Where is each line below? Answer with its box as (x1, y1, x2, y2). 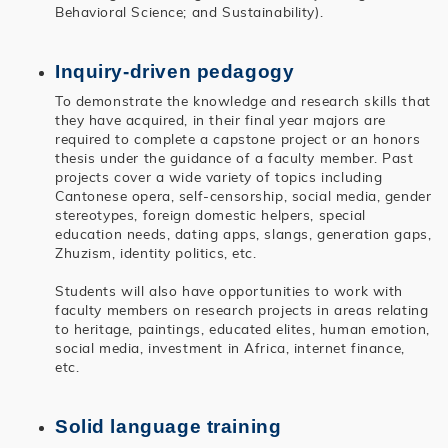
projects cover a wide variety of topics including (55, 167, 383, 185)
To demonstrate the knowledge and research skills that (55, 91, 431, 109)
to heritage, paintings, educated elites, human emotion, (55, 319, 430, 337)
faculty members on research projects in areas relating (55, 300, 429, 318)
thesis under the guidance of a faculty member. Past (55, 148, 414, 166)
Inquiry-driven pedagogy (55, 60, 295, 82)
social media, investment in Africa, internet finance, (55, 338, 405, 356)
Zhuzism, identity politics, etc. (55, 243, 257, 261)
